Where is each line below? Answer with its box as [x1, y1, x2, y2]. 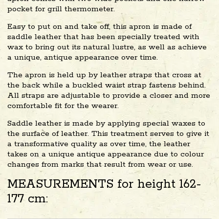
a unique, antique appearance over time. [7, 52, 158, 63]
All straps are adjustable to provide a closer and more [7, 90, 210, 101]
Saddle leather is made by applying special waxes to [7, 118, 205, 129]
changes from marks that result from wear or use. [7, 159, 193, 170]
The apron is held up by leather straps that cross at [7, 69, 201, 80]
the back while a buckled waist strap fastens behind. [7, 80, 206, 90]
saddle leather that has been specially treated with [7, 31, 199, 42]
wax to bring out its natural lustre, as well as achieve [7, 42, 207, 52]
